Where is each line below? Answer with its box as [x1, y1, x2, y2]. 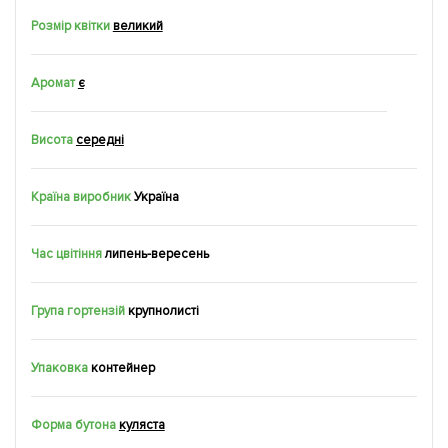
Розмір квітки [31, 17, 110, 34]
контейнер [90, 359, 155, 376]
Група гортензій [31, 302, 125, 319]
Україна [133, 188, 179, 205]
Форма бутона [31, 416, 116, 433]
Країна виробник [31, 188, 131, 205]
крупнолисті [127, 302, 199, 319]
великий [112, 17, 163, 34]
